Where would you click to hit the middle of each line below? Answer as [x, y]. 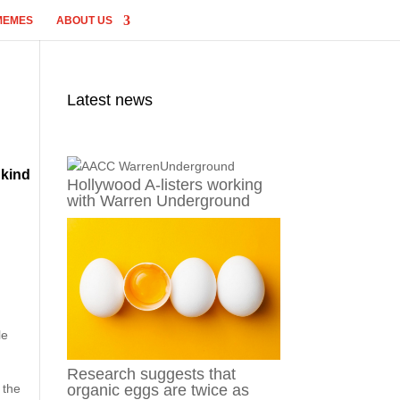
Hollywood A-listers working [164, 185]
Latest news [109, 100]
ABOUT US [84, 21]
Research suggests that [151, 375]
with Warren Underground [158, 201]
